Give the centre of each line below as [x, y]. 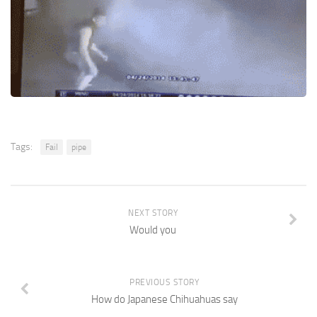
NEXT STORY [153, 213]
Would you [153, 230]
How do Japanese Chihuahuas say [164, 300]
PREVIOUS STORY [164, 283]
